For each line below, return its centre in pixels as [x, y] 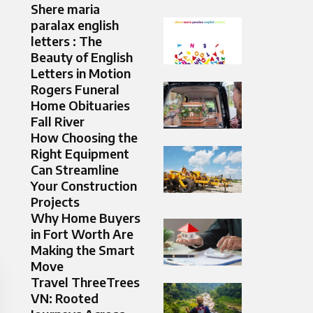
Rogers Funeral [75, 89]
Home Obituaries [80, 105]
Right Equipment [80, 154]
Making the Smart [83, 250]
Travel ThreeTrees [85, 282]
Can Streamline [75, 170]
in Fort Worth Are [82, 234]
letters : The [66, 41]
